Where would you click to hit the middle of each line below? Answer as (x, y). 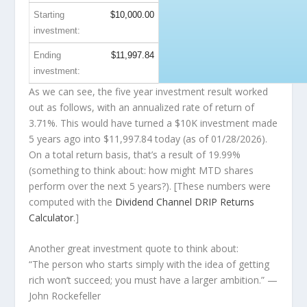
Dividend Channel (155, 201)
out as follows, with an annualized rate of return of (142, 107)
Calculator (51, 217)
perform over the (69, 186)
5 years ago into (66, 138)
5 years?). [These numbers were (199, 186)
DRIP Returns (225, 201)
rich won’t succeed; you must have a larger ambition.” (147, 280)
